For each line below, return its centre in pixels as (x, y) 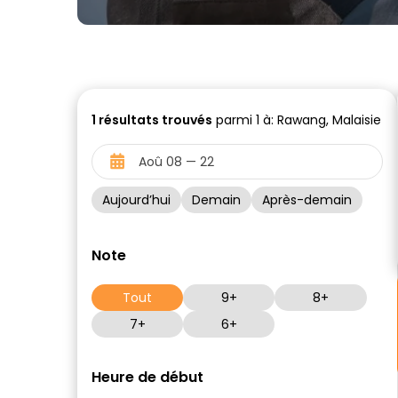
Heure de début (147, 377)
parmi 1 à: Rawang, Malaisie (297, 120)
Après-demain (307, 200)
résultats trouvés (154, 120)
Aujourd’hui (136, 200)
